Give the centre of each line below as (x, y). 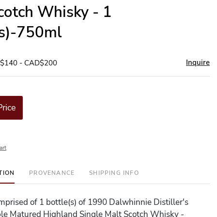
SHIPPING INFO (114, 173)
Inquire (198, 62)
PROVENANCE (52, 173)
